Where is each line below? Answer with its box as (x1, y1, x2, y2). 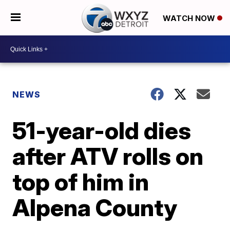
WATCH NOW (162, 13, 217, 23)
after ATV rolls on (12, 142, 204, 170)
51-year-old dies (12, 116, 191, 145)
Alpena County (12, 193, 178, 222)
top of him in (12, 167, 149, 196)
